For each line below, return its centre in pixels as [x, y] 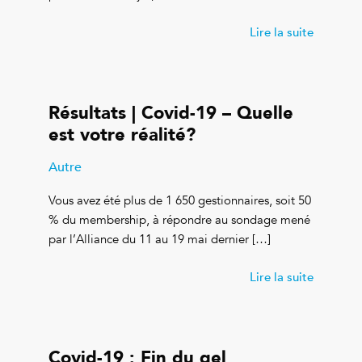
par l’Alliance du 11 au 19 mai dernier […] [160, 240]
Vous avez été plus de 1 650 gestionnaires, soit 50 [180, 201]
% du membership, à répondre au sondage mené [179, 220]
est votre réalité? [122, 133]
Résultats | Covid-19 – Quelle [171, 112]
